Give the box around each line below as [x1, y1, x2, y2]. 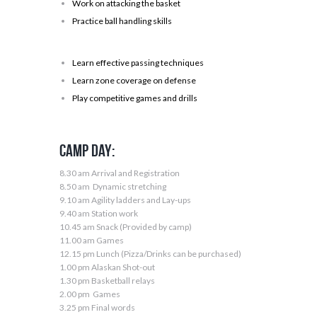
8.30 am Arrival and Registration [59, 167, 180, 178]
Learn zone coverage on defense [72, 75, 196, 86]
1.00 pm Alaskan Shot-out [59, 261, 155, 272]
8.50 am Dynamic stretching [59, 180, 166, 192]
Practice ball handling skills [72, 16, 172, 27]
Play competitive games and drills [72, 93, 197, 104]
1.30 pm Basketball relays [59, 275, 155, 286]
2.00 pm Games [59, 288, 120, 299]
